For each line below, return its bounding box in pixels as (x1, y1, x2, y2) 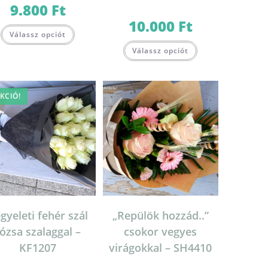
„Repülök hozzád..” (112, 208, 209, 223)
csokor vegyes (124, 224, 197, 239)
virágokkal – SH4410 (109, 240, 212, 255)
